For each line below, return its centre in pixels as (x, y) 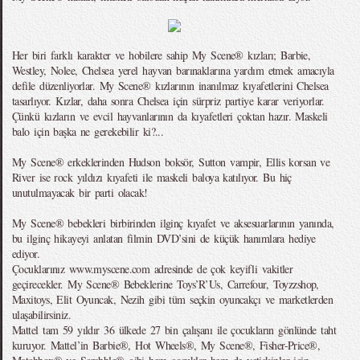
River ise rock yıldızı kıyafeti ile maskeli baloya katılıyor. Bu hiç (152, 177)
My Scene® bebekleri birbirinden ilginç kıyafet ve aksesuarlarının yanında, (173, 223)
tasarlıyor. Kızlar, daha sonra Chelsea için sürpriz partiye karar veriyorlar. (168, 101)
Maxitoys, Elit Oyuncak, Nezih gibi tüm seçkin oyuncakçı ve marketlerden (173, 299)
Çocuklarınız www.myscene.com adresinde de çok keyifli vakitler (153, 269)
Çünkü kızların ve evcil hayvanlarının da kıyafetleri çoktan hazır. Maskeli (170, 116)
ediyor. (26, 254)
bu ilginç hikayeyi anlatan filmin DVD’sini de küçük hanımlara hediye (164, 238)
